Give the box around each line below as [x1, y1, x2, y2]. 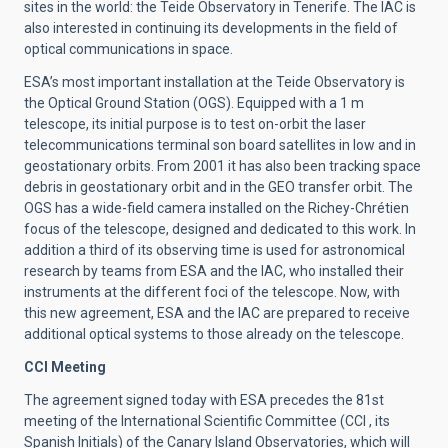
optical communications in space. [24, 41, 233, 58]
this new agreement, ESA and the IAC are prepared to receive [24, 305, 410, 322]
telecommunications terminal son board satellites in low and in [24, 137, 416, 154]
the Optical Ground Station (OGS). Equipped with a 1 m [24, 95, 364, 112]
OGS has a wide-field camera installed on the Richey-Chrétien [24, 200, 409, 217]
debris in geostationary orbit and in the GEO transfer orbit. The [24, 179, 413, 196]
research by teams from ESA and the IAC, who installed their [24, 263, 404, 280]
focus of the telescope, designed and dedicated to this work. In [24, 221, 416, 238]
